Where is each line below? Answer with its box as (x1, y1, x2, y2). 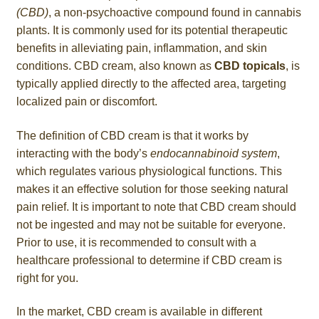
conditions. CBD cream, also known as (16, 60, 214, 73)
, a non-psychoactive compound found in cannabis (48, 6, 301, 19)
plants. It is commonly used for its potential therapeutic (16, 24, 288, 37)
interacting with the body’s (16, 147, 150, 159)
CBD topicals (214, 60, 286, 73)
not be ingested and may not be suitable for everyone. (16, 218, 286, 231)
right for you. (16, 271, 78, 284)
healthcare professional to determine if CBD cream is (16, 253, 282, 266)
